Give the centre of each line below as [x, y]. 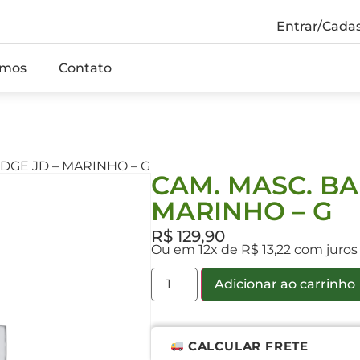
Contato [85, 67]
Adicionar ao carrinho [285, 284]
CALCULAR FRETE [247, 346]
